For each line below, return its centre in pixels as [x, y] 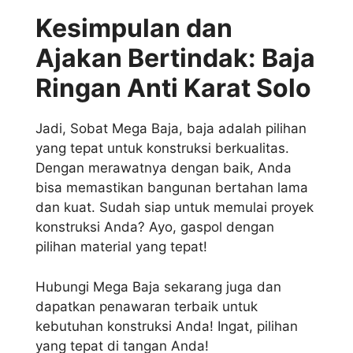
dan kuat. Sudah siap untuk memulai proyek [175, 208]
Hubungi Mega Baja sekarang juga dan [158, 286]
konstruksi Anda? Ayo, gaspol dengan [155, 227]
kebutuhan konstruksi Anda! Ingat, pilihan [167, 326]
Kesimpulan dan [134, 28]
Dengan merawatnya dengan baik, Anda [163, 168]
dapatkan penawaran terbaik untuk [147, 306]
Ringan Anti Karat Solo [173, 88]
